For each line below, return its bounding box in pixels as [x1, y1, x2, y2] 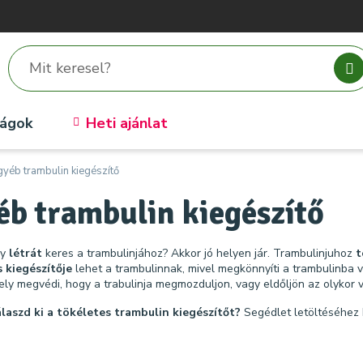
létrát [9, 246, 45, 261]
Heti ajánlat [86, 113, 168, 133]
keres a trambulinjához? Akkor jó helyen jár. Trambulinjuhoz [45, 246, 356, 261]
